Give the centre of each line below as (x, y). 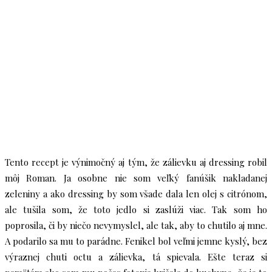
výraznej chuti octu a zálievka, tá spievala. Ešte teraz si (136, 257)
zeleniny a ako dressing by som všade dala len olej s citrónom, (136, 194)
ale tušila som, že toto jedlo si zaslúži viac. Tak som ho (136, 209)
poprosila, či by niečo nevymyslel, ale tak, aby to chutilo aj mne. (136, 225)
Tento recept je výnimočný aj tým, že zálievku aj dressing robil (136, 162)
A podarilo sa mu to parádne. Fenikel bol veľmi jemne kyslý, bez (136, 241)
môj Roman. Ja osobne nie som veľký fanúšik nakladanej (136, 178)
